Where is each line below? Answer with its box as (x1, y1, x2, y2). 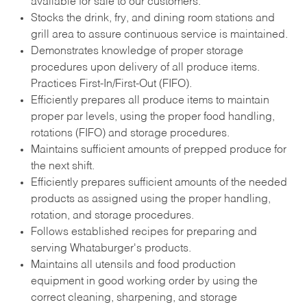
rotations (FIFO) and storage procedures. (30, 127, 230, 139)
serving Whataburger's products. (30, 243, 191, 254)
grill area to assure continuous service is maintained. (30, 29, 288, 40)
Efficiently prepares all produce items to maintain (30, 95, 269, 106)
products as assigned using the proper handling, (30, 193, 271, 205)
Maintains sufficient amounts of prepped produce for (30, 144, 286, 156)
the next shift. (30, 160, 95, 172)
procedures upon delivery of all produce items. (30, 62, 260, 73)
